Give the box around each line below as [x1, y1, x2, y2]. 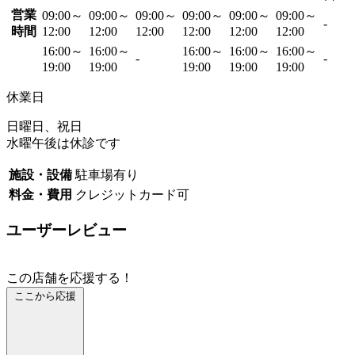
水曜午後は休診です [6, 136, 120, 150]
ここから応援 [14, 290, 76, 302]
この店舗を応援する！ [6, 271, 133, 284]
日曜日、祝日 [6, 119, 82, 133]
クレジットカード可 [75, 187, 189, 201]
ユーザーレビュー [6, 222, 127, 239]
